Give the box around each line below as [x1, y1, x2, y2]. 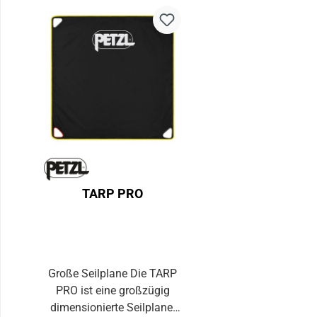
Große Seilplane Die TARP [48, 266, 131, 280]
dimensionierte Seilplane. [50, 300, 175, 314]
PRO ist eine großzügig [55, 283, 170, 297]
